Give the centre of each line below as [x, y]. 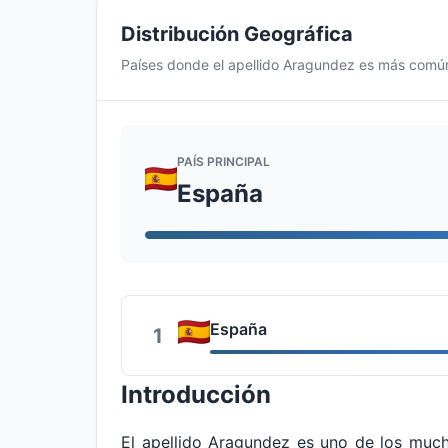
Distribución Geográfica [237, 34]
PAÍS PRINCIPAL [223, 161]
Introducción [196, 394]
